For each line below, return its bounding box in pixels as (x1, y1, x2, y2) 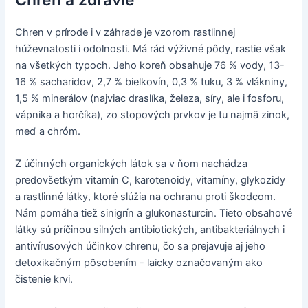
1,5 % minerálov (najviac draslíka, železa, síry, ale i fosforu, (15, 91, 285, 104)
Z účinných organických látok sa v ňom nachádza (15, 157, 248, 170)
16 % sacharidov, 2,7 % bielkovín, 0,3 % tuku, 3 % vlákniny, (15, 75, 288, 88)
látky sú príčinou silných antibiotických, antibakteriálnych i (15, 223, 285, 236)
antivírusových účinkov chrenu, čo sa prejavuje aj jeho (15, 240, 266, 253)
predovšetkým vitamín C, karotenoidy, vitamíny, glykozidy (15, 174, 286, 187)
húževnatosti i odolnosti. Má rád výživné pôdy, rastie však (15, 42, 287, 55)
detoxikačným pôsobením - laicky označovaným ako (15, 256, 263, 269)
